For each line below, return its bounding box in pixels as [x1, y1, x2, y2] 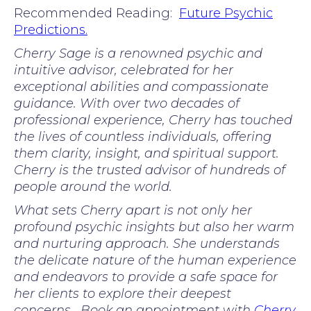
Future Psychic [179, 5, 273, 21]
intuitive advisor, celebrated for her [14, 62, 233, 78]
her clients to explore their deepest [14, 285, 231, 301]
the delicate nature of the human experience [14, 252, 296, 268]
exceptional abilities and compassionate [14, 78, 269, 94]
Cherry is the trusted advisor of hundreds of [14, 162, 285, 178]
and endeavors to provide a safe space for [14, 269, 278, 285]
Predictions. [14, 22, 87, 37]
